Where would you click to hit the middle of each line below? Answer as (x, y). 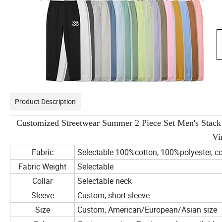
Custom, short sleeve (113, 195)
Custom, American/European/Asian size (147, 210)
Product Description (45, 102)
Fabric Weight (42, 167)
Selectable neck (105, 181)
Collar (42, 181)
